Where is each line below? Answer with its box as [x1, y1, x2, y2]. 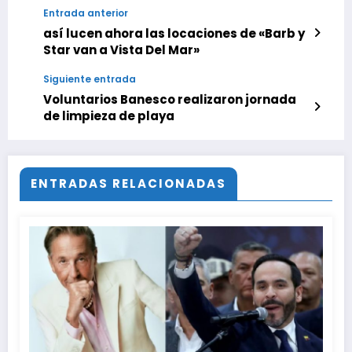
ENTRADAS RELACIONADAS [31, 175, 226, 192]
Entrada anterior [43, 6, 128, 20]
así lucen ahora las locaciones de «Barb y [43, 25, 305, 42]
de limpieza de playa [43, 108, 174, 125]
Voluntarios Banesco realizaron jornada [43, 91, 296, 108]
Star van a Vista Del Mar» [43, 42, 200, 59]
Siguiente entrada [43, 72, 136, 86]
